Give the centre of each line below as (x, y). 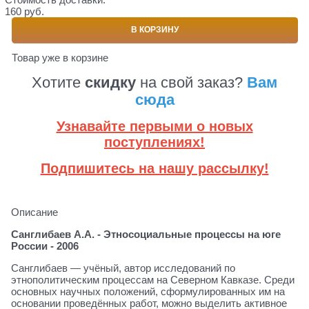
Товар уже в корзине (60, 57)
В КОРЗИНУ (154, 30)
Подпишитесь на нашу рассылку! (154, 168)
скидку (112, 82)
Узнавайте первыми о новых (154, 126)
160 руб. (24, 12)
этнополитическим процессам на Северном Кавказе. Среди (153, 279)
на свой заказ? (193, 82)
